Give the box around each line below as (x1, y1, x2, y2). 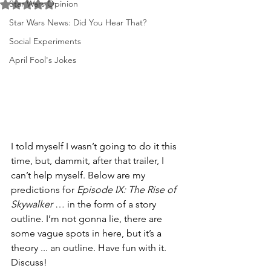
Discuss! (11, 256, 47, 268)
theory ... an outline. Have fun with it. (11, 241, 169, 253)
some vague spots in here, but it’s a (11, 227, 164, 239)
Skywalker (11, 198, 53, 210)
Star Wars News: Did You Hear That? (9, 17, 146, 28)
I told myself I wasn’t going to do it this (11, 140, 179, 152)
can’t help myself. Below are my (11, 169, 148, 181)
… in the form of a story (53, 198, 158, 210)
